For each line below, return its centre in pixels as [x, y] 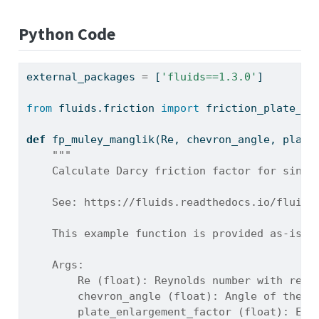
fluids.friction [106, 109]
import [180, 109]
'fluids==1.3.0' [209, 77]
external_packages [84, 77]
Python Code [67, 33]
